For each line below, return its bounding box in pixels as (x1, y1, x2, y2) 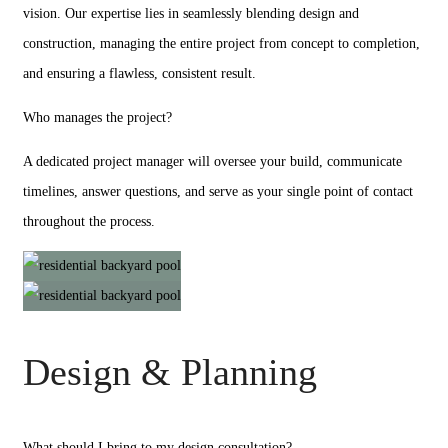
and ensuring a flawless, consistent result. (23, 66, 256, 81)
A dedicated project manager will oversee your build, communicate (23, 154, 402, 169)
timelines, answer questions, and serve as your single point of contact (23, 184, 413, 199)
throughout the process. (23, 214, 155, 229)
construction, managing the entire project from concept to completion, (23, 36, 420, 51)
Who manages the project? (23, 110, 172, 125)
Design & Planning (23, 351, 317, 393)
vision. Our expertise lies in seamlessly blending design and (23, 6, 359, 21)
